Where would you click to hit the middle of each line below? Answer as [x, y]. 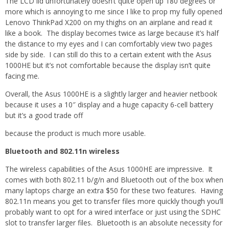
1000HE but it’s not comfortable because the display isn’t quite [108, 65]
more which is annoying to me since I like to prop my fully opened [114, 11]
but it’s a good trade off [44, 115]
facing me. [22, 76]
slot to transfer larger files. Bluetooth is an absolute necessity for [114, 222]
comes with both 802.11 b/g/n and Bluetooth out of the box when [114, 179]
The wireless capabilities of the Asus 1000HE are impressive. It [109, 169]
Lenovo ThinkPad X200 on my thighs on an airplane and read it [109, 22]
